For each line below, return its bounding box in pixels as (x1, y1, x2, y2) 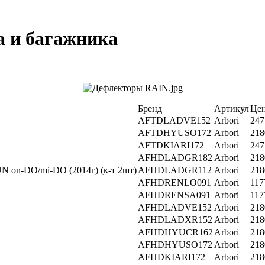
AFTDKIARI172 (138, 140, 204, 150)
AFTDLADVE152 (138, 115, 211, 125)
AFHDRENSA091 (138, 189, 211, 200)
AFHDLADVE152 (138, 202, 212, 212)
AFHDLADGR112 (138, 164, 212, 175)
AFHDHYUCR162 (138, 227, 213, 237)
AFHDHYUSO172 (138, 239, 212, 250)
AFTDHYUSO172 (138, 127, 211, 138)
